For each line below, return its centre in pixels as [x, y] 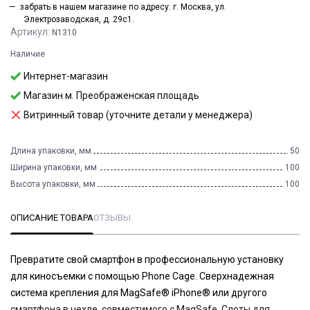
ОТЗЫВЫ [112, 218]
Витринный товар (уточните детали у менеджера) [138, 115]
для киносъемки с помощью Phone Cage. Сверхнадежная [142, 276]
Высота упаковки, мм [53, 184]
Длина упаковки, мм [51, 151]
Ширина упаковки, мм [54, 168]
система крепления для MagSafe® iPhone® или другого [139, 292]
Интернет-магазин [66, 76]
